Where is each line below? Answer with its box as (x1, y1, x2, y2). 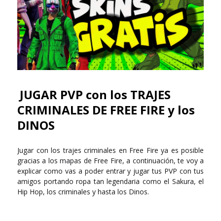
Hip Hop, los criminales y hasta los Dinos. (17, 187, 149, 197)
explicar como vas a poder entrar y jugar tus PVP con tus (17, 166, 204, 176)
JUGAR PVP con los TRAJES (20, 86, 171, 103)
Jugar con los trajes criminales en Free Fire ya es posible (17, 146, 204, 155)
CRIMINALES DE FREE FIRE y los (17, 102, 195, 118)
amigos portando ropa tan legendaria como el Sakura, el (17, 177, 204, 186)
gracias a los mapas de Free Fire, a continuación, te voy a (17, 156, 204, 166)
